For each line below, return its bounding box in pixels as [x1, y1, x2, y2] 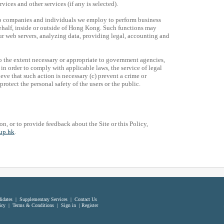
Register [81, 202, 98, 208]
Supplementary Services [19, 196, 67, 202]
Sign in [61, 202, 76, 208]
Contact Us [74, 196, 97, 202]
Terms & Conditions [12, 202, 54, 208]
